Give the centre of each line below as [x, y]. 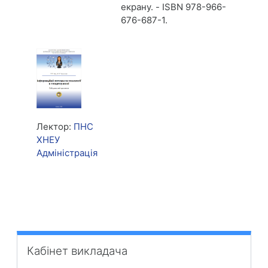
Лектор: [55, 127]
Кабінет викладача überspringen [87, 237]
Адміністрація [67, 153]
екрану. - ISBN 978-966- [174, 7]
